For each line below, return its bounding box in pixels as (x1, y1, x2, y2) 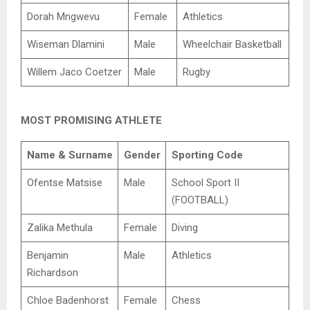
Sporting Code (171, 148, 243, 161)
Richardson (26, 266, 78, 279)
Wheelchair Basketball (182, 37, 282, 51)
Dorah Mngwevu (26, 10, 100, 23)
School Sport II (171, 176, 239, 189)
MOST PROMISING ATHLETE (21, 113, 162, 127)
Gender (123, 148, 161, 161)
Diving (171, 221, 198, 234)
